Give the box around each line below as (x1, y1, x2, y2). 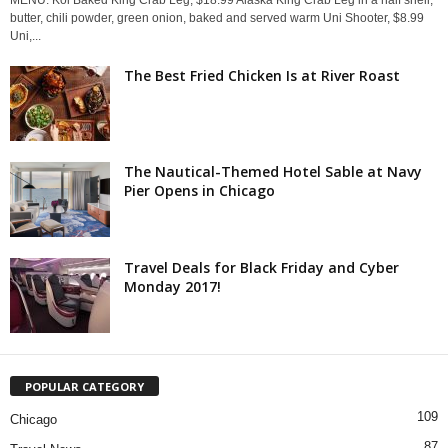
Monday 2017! (124, 277, 221, 297)
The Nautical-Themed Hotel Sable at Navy (124, 162, 422, 182)
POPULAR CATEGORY (25, 379, 144, 395)
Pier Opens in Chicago (124, 181, 275, 201)
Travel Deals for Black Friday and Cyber (124, 258, 399, 278)
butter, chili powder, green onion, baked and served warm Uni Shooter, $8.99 (10, 11, 424, 26)
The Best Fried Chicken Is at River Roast (124, 66, 400, 86)
